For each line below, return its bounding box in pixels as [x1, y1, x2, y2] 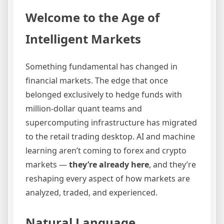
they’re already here [69, 159, 149, 170]
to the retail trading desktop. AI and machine [25, 131, 195, 142]
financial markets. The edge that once [25, 75, 168, 86]
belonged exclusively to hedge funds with [25, 89, 182, 100]
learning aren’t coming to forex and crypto [25, 145, 186, 156]
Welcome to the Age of [25, 9, 159, 26]
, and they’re [149, 159, 196, 170]
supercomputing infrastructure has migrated [25, 117, 197, 128]
